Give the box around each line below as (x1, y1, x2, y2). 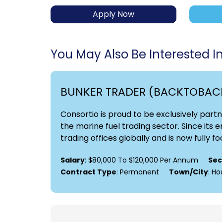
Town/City (169, 167, 208, 177)
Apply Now (93, 8, 135, 20)
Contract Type (60, 167, 116, 177)
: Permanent (116, 167, 159, 177)
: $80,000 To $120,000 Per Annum (85, 155, 198, 166)
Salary (60, 155, 85, 166)
